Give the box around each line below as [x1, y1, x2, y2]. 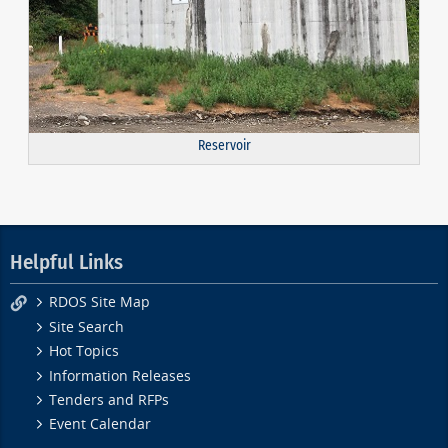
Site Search [49, 318, 125, 336]
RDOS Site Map [49, 294, 151, 312]
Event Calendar [49, 416, 152, 434]
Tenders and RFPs [49, 391, 170, 409]
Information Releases [49, 367, 192, 385]
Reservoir [197, 137, 251, 155]
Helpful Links [10, 249, 123, 275]
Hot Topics [49, 343, 120, 361]
